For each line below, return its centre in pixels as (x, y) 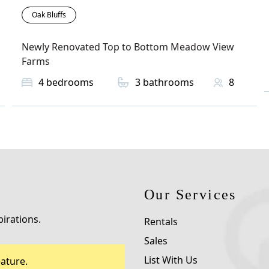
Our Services (190, 195)
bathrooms (168, 83)
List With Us (171, 260)
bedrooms (70, 83)
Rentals (161, 222)
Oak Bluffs (49, 15)
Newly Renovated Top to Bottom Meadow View (128, 47)
